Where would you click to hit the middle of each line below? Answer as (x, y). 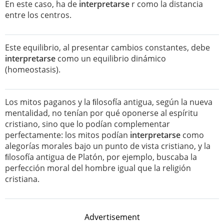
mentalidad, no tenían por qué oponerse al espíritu (101, 113)
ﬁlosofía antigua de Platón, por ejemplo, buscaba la (101, 157)
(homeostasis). (33, 69)
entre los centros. (38, 15)
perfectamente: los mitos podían (67, 135)
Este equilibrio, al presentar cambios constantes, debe (107, 47)
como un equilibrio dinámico (111, 58)
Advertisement (112, 217)
